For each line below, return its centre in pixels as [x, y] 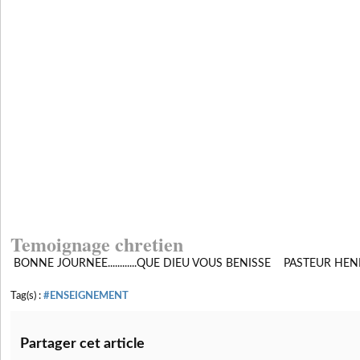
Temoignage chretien [97, 243]
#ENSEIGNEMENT [86, 295]
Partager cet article [82, 344]
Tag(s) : [27, 295]
